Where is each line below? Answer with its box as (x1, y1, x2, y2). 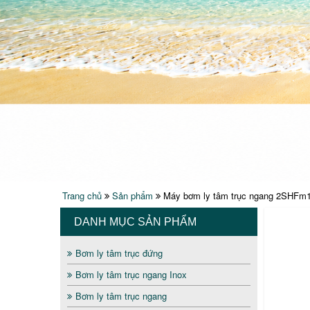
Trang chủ (62, 188, 102, 202)
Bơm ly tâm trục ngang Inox (75, 267, 187, 281)
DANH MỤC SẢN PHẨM (74, 215, 197, 228)
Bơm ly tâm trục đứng (75, 246, 163, 259)
